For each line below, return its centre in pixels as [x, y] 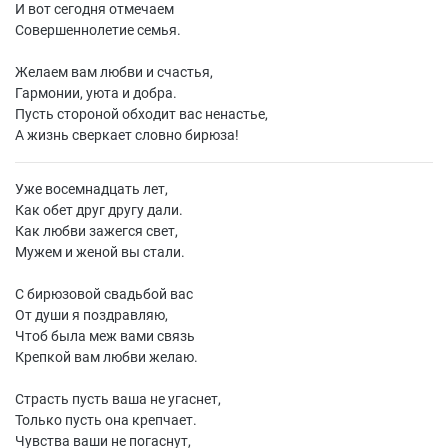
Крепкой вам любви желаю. [106, 357]
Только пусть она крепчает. [106, 420]
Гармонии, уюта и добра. [96, 93]
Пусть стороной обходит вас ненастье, [141, 114]
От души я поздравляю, [91, 315]
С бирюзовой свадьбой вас [104, 294]
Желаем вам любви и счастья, [114, 72]
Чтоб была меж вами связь [105, 336]
